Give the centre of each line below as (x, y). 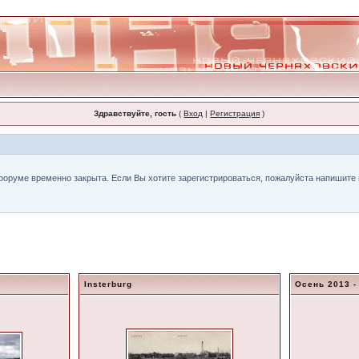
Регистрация (235, 113)
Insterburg (109, 284)
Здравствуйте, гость (135, 113)
